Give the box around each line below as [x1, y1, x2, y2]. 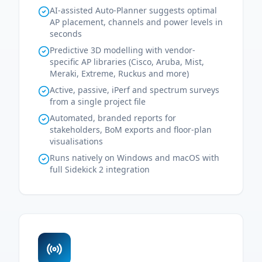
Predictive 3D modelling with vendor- [50, 44, 195, 56]
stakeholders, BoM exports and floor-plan [50, 124, 212, 135]
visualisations [50, 136, 103, 147]
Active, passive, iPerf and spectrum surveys [50, 84, 219, 95]
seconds [50, 28, 82, 39]
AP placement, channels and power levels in [50, 16, 223, 27]
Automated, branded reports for [50, 112, 176, 123]
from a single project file [50, 96, 146, 107]
